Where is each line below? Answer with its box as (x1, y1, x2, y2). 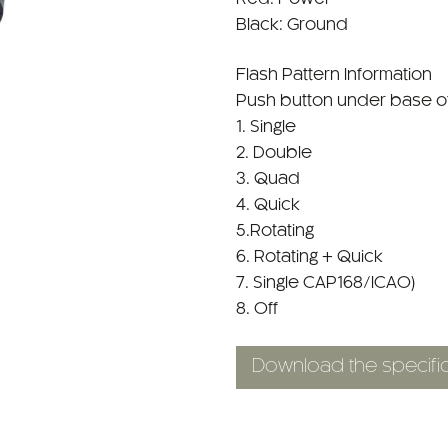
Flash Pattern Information (236, 67, 432, 83)
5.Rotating (236, 223, 314, 239)
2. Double (236, 145, 312, 161)
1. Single (236, 119, 296, 135)
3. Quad (236, 171, 300, 187)
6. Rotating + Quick (236, 249, 383, 265)
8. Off (236, 301, 278, 317)
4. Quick (236, 197, 300, 213)
